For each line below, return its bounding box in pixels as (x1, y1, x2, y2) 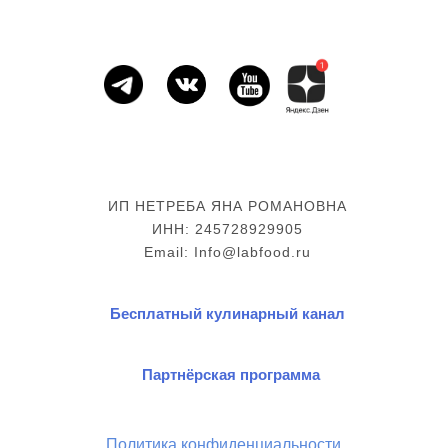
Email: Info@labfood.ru (143, 244, 311, 261)
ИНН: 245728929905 (151, 221, 303, 238)
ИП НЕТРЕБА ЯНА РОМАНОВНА (107, 198, 347, 215)
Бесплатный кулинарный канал (109, 305, 345, 323)
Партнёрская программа (142, 366, 320, 384)
